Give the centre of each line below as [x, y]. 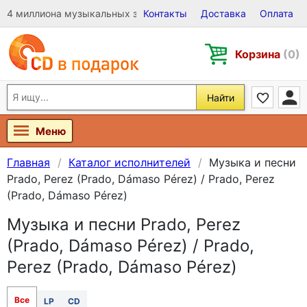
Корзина [259, 54]
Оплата [277, 13]
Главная [28, 162]
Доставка [223, 13]
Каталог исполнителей [130, 162]
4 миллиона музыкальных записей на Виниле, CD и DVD [139, 13]
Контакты [165, 13]
